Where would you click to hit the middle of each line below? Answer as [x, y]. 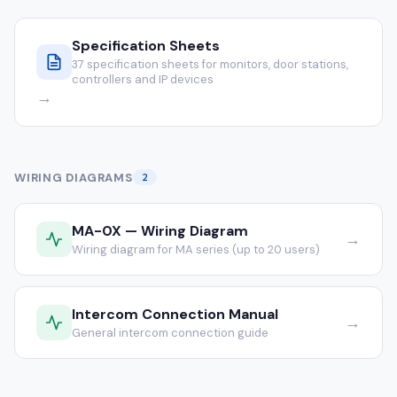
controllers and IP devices [143, 79]
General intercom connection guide [170, 333]
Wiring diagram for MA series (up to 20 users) [196, 249]
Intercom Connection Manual [175, 314]
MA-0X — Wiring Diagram [160, 231]
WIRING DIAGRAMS [74, 177]
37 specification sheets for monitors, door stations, [210, 64]
